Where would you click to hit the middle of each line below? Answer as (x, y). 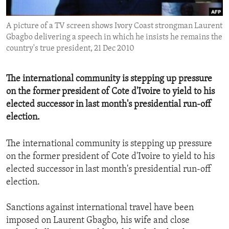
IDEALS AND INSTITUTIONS (65, 28)
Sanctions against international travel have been (100, 208)
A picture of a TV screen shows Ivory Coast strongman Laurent (114, 26)
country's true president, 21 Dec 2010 (70, 49)
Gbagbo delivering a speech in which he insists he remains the (114, 38)
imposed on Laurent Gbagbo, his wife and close (98, 221)
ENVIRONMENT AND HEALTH (68, 10)
